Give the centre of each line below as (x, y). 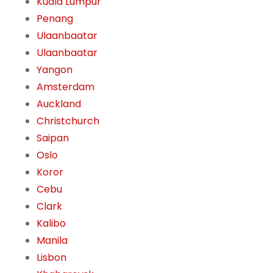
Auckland (59, 104)
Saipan (53, 138)
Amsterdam (66, 87)
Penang (55, 19)
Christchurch (68, 121)
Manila (52, 241)
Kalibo (51, 224)
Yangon (55, 70)
